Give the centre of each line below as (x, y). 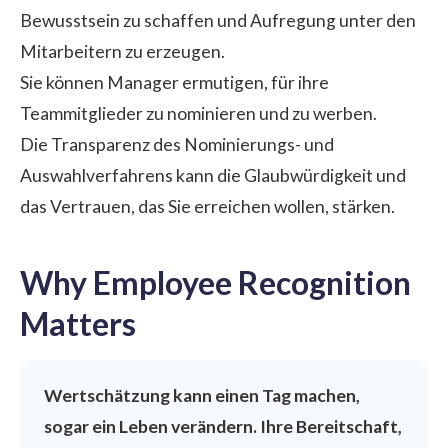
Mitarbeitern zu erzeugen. (122, 51)
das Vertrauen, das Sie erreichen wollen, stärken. (207, 206)
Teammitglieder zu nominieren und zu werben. (198, 113)
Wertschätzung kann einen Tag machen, (202, 395)
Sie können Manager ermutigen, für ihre (174, 82)
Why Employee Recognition (215, 282)
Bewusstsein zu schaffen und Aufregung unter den (218, 20)
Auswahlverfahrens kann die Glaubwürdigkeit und (213, 175)
